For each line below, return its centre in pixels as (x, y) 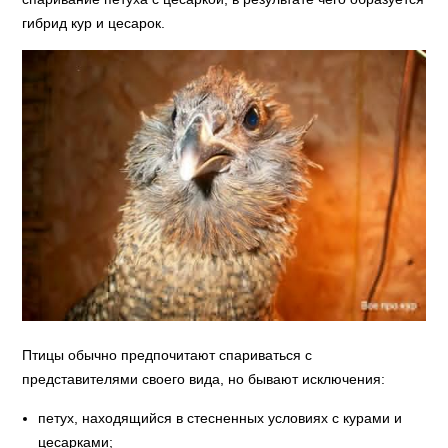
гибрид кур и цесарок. (94, 23)
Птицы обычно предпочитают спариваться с (167, 354)
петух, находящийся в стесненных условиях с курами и (220, 417)
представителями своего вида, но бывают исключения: (204, 378)
